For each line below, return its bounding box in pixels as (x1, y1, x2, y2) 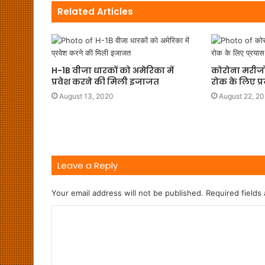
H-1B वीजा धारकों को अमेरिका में (51, 64, 174, 76)
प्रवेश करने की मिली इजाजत (51, 75, 159, 88)
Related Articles (57, 5, 133, 18)
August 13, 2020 (59, 91, 114, 101)
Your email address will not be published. (51, 188, 203, 198)
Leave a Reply (57, 159, 118, 172)
